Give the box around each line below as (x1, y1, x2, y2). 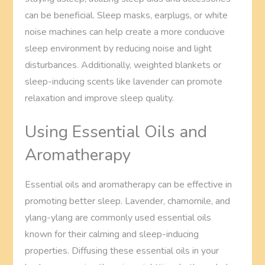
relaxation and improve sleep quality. (25, 91, 174, 105)
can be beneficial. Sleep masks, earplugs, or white (25, 8, 228, 22)
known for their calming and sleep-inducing (25, 227, 199, 241)
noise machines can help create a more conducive (25, 25, 225, 38)
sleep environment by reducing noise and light (25, 41, 212, 55)
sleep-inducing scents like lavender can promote (25, 75, 223, 88)
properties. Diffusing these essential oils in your (25, 244, 219, 257)
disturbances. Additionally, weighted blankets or (25, 58, 222, 72)
